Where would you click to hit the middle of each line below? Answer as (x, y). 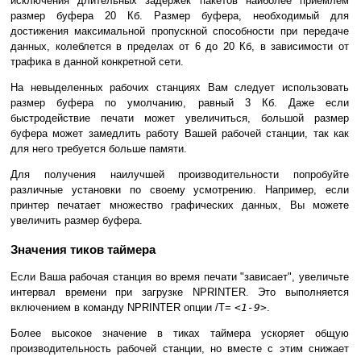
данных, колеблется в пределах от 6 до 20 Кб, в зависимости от (180, 46)
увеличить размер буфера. (77, 220)
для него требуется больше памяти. (99, 148)
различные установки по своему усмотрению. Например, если (180, 189)
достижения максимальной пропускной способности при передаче (180, 31)
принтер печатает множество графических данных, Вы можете (180, 205)
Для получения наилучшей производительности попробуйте (180, 174)
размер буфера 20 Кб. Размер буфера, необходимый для (180, 15)
